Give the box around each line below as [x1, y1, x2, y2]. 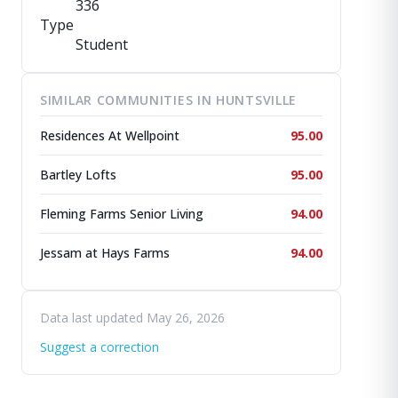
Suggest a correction [40, 338, 159, 355]
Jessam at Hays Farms [40, 244, 170, 261]
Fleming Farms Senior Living [40, 205, 203, 222]
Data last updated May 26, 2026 [40, 309, 225, 326]
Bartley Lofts [40, 166, 116, 183]
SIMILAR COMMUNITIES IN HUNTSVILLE [40, 92, 298, 108]
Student [76, 35, 128, 54]
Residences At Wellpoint [40, 127, 179, 144]
